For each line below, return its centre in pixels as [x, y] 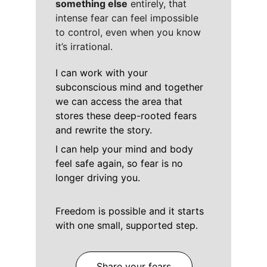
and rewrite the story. [105, 130]
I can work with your [103, 73]
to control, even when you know [128, 32]
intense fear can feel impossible [128, 18]
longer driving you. [99, 178]
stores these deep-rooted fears [127, 116]
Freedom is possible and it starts [131, 211]
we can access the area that [120, 101]
